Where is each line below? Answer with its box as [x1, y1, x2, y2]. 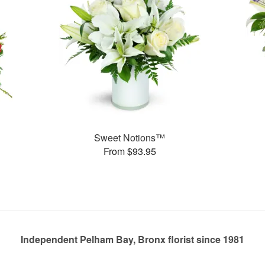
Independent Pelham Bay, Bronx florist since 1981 [21, 232, 244, 247]
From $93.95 [103, 144, 156, 158]
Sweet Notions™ [94, 130, 166, 144]
